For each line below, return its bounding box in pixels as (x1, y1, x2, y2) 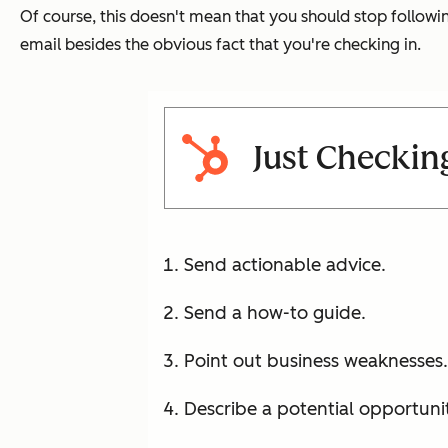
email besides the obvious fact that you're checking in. (20, 35, 421, 55)
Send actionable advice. (184, 254, 386, 277)
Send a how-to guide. (184, 302, 366, 325)
